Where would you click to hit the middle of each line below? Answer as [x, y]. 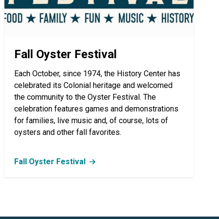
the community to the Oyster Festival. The [85, 97]
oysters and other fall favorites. [68, 132]
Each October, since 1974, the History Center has [98, 74]
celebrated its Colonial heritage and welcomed [94, 86]
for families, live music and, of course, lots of [91, 121]
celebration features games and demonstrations [97, 109]
